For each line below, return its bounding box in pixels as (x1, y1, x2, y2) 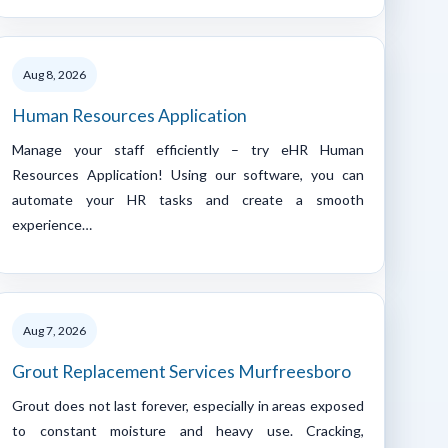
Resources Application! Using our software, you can (12, 165, 364, 183)
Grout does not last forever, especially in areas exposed (12, 396, 364, 414)
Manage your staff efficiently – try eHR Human (12, 140, 364, 158)
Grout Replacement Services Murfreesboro (12, 360, 351, 382)
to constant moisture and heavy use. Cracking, (12, 421, 364, 439)
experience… (12, 215, 92, 233)
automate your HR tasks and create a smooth (12, 190, 364, 208)
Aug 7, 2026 (23, 322, 86, 338)
